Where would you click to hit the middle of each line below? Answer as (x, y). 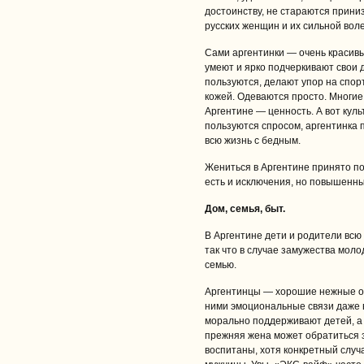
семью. (221, 265)
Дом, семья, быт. (245, 209)
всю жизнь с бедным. (253, 141)
